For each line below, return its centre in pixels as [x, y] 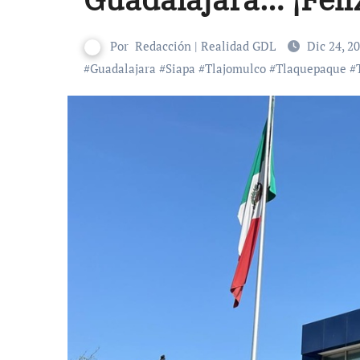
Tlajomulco [235, 68]
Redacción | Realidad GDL [205, 46]
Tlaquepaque [311, 68]
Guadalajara [123, 68]
